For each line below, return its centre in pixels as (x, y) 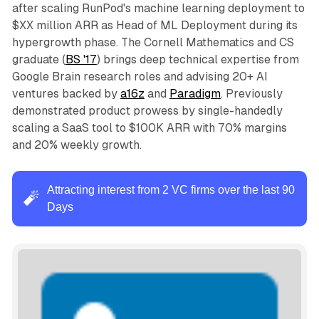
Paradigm (195, 94)
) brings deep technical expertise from (198, 60)
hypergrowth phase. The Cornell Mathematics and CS (153, 43)
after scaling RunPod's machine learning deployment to (158, 9)
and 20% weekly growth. (77, 145)
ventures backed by (66, 94)
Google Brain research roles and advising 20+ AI (140, 77)
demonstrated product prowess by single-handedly (147, 111)
